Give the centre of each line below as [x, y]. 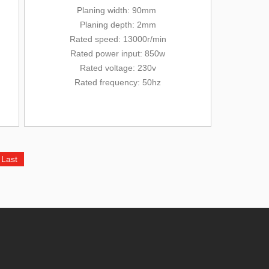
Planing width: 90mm [118, 10]
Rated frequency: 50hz [118, 82]
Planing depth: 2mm [118, 25]
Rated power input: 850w [118, 53]
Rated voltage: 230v [118, 68]
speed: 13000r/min [129, 39]
